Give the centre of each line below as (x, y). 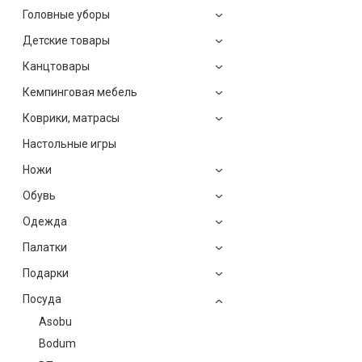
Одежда (45, 221)
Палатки (45, 247)
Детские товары (66, 40)
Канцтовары (56, 66)
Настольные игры (69, 143)
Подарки (46, 273)
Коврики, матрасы (71, 118)
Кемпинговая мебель (80, 92)
